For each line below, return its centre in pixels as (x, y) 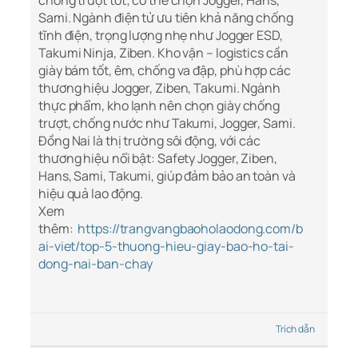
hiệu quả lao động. (91, 194)
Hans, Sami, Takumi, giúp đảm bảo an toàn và (167, 176)
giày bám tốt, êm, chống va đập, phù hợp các (165, 71)
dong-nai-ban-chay (96, 264)
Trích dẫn (295, 329)
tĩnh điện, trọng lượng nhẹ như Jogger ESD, (161, 36)
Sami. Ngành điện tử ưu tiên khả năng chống (166, 18)
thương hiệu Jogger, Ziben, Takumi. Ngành (159, 88)
